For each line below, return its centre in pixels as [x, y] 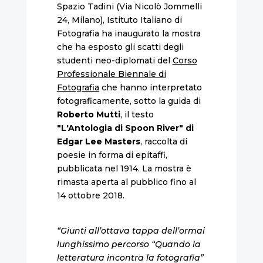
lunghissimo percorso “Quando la [129, 244]
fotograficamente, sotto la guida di [129, 101]
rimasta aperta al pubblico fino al [126, 182]
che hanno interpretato [150, 87]
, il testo [137, 114]
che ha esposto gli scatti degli [120, 47]
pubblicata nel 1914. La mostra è [124, 168]
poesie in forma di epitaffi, [112, 155]
